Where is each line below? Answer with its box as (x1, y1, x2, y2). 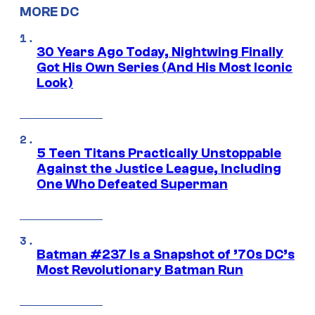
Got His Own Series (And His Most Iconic (37, 60, 292, 76)
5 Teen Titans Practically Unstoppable (37, 146, 281, 162)
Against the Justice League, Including (37, 161, 281, 177)
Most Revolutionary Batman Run (37, 262, 243, 278)
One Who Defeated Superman (37, 176, 228, 193)
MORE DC (20, 4, 79, 20)
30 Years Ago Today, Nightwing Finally (37, 44, 283, 60)
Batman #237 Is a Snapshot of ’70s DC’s (37, 247, 295, 263)
